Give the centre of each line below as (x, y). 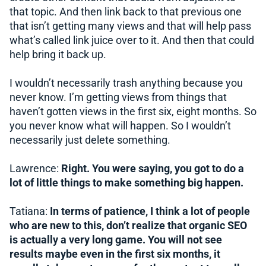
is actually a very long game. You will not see (116, 240)
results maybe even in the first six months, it (115, 254)
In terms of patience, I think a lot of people (150, 211)
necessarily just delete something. (90, 140)
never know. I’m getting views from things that (118, 97)
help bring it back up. (58, 54)
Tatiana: (30, 211)
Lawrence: (35, 168)
